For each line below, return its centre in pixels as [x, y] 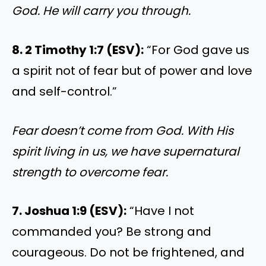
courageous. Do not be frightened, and [128, 253]
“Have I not [160, 211]
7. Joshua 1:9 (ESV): [69, 211]
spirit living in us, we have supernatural [126, 151]
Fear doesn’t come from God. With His [123, 130]
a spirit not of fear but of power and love [132, 70]
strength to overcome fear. [90, 172]
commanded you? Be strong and [112, 232]
